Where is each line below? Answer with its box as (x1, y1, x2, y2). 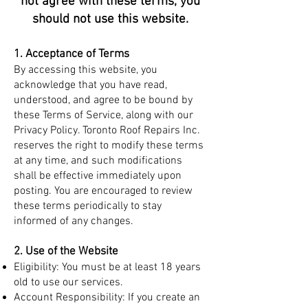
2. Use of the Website (14, 245, 118, 258)
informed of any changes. (14, 214, 133, 228)
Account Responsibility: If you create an (14, 291, 200, 305)
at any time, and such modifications (14, 154, 182, 168)
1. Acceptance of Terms (14, 47, 129, 61)
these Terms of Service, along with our (14, 109, 193, 122)
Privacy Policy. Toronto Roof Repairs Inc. (14, 124, 200, 137)
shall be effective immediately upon (14, 169, 181, 183)
